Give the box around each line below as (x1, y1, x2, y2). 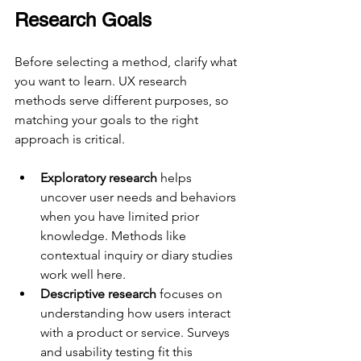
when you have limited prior (40, 209, 202, 225)
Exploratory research (40, 170, 157, 186)
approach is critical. (15, 131, 125, 147)
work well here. (40, 267, 126, 283)
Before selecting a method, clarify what (15, 54, 240, 70)
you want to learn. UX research (15, 73, 190, 89)
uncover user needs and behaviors (40, 189, 239, 205)
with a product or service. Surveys (40, 325, 233, 341)
